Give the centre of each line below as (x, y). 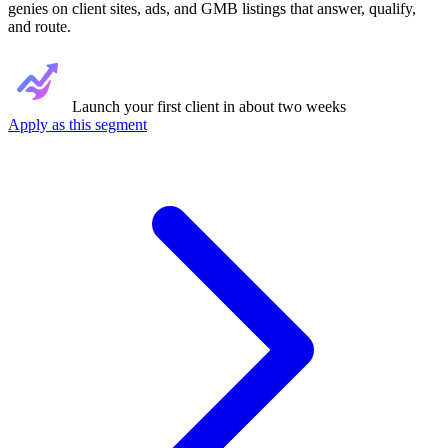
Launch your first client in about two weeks (207, 107)
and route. (39, 27)
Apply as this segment (77, 125)
